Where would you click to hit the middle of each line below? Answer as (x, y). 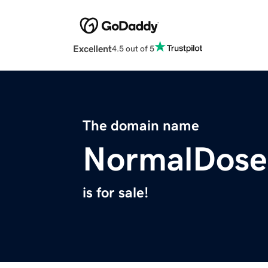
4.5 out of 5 (133, 48)
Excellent (92, 49)
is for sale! (115, 193)
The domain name (141, 126)
